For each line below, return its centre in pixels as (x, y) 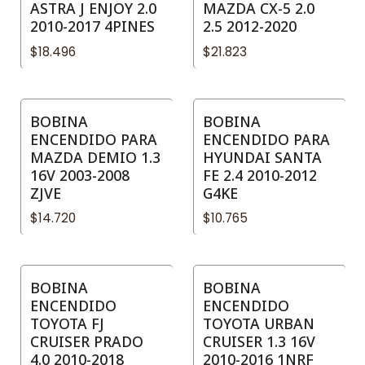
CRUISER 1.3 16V (259, 341)
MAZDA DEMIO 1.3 (95, 157)
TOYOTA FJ (67, 323)
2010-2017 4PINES (92, 26)
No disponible (252, 127)
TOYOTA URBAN (259, 323)
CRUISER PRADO (87, 341)
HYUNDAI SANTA (262, 157)
